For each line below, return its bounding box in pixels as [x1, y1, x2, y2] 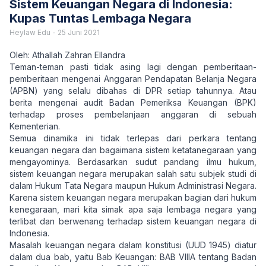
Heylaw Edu [9, 28, 50, 37]
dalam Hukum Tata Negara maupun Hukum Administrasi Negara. [9, 180, 256, 191]
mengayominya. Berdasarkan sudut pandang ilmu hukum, [9, 157, 256, 167]
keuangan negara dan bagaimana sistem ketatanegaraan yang [9, 145, 256, 155]
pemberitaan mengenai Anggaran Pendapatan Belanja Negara [9, 74, 256, 84]
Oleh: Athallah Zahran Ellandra [9, 50, 128, 60]
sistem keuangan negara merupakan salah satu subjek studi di [9, 169, 256, 179]
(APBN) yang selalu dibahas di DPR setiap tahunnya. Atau [9, 85, 256, 96]
